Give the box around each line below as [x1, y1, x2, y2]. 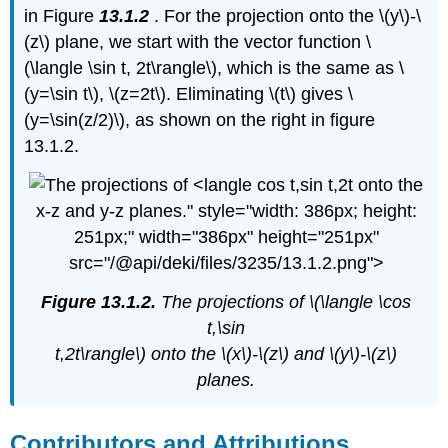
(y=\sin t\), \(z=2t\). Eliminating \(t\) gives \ [24, 83, 354, 104]
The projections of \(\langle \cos [156, 291, 411, 312]
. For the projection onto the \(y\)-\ [149, 5, 422, 26]
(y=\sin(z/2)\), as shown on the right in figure [24, 109, 376, 130]
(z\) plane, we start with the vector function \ [24, 31, 372, 52]
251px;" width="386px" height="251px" [73, 226, 379, 247]
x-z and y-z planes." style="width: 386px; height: [35, 200, 417, 221]
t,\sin [207, 317, 245, 338]
